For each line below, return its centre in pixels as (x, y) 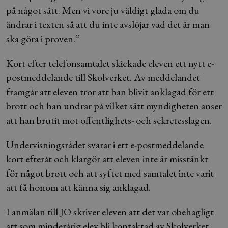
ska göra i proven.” (43, 39)
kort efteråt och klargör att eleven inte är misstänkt (107, 159)
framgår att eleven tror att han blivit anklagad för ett (110, 92)
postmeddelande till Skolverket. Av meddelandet (103, 77)
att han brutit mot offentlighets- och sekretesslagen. (109, 120)
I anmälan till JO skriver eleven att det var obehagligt (110, 212)
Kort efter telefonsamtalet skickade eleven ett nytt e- (110, 63)
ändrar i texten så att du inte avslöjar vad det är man (108, 24)
